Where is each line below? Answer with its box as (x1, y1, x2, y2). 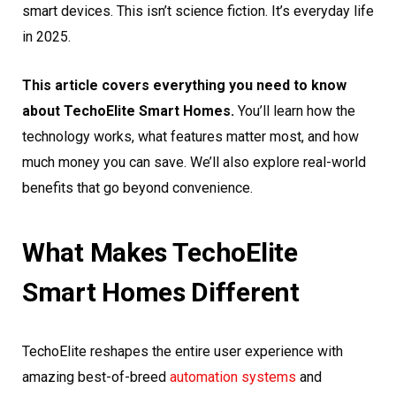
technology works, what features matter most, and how (22, 128, 359, 146)
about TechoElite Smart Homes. (22, 103, 234, 120)
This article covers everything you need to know (22, 77, 346, 95)
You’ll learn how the (234, 103, 355, 120)
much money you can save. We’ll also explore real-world (22, 154, 366, 171)
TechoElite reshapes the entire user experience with (22, 343, 343, 361)
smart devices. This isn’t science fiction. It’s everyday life (22, 3, 374, 20)
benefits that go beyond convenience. (22, 179, 253, 197)
